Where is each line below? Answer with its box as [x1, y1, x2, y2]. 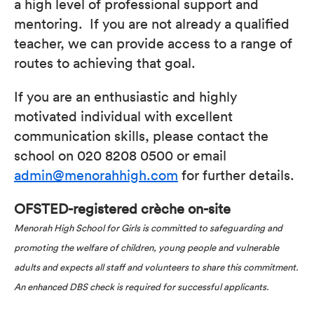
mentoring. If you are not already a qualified [14, 14, 289, 32]
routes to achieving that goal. [14, 53, 210, 71]
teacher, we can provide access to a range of [14, 34, 292, 52]
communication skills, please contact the [14, 126, 268, 144]
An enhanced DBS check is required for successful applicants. [14, 280, 269, 293]
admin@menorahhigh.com [14, 165, 178, 184]
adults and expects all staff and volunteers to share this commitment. [14, 261, 299, 273]
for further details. [178, 165, 298, 184]
